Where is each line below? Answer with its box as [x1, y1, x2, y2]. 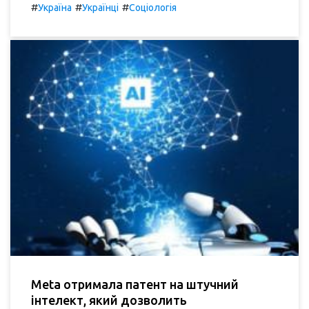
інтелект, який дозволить [31, 293, 187, 307]
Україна [38, 1, 72, 13]
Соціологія [129, 1, 177, 13]
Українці [82, 1, 119, 13]
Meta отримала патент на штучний [31, 277, 239, 291]
